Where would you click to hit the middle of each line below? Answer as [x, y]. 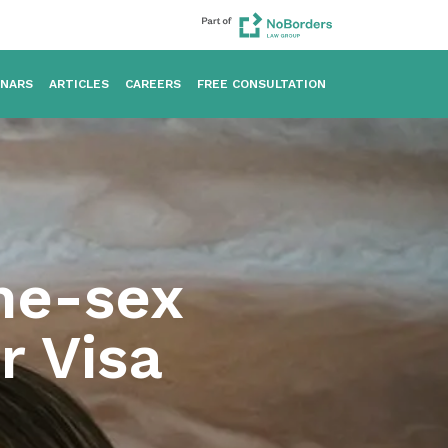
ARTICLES [79, 84]
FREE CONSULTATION [261, 84]
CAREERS [153, 84]
